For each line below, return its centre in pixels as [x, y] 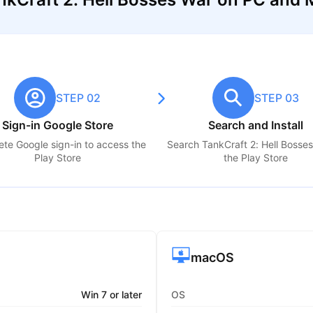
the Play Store [255, 158]
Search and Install [255, 126]
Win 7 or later [111, 295]
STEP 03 [276, 98]
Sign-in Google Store [57, 126]
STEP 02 [79, 98]
